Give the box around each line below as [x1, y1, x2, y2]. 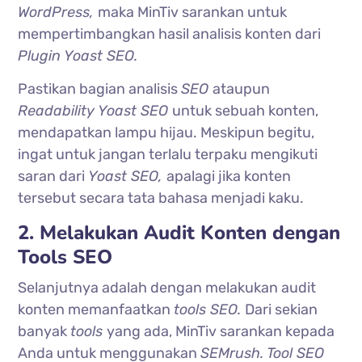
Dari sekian [245, 300, 318, 318]
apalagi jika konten [166, 166, 292, 185]
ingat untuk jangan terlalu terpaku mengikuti [18, 145, 318, 163]
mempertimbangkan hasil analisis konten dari [18, 24, 322, 43]
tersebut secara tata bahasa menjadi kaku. [18, 188, 305, 207]
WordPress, [18, 2, 99, 21]
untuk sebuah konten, [172, 101, 319, 120]
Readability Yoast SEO [18, 101, 173, 120]
